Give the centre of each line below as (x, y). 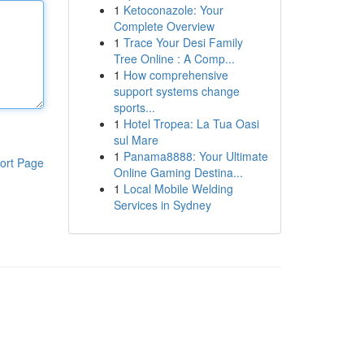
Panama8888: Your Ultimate (195, 156)
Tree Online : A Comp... (174, 58)
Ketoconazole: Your (173, 10)
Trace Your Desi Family (183, 42)
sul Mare (136, 140)
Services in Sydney (162, 205)
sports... (134, 107)
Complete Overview (164, 26)
